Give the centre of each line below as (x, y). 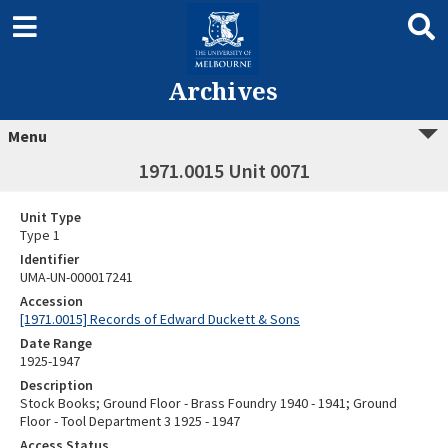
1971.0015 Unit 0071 (224, 170)
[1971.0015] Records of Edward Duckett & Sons (160, 319)
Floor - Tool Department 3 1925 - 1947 (130, 421)
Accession (51, 301)
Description (56, 385)
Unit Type (50, 217)
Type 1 (41, 235)
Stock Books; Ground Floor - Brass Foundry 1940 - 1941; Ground (208, 403)
